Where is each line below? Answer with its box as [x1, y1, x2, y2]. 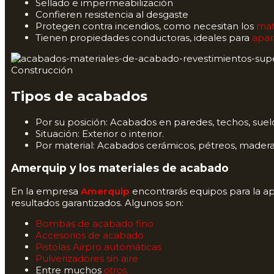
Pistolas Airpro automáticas [35, 240, 161, 253]
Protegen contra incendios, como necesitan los [35, 20, 256, 32]
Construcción [11, 64, 73, 76]
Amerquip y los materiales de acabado [11, 161, 229, 175]
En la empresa [11, 185, 81, 197]
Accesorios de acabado [35, 229, 144, 241]
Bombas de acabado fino [35, 217, 154, 229]
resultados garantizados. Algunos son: [11, 196, 183, 209]
